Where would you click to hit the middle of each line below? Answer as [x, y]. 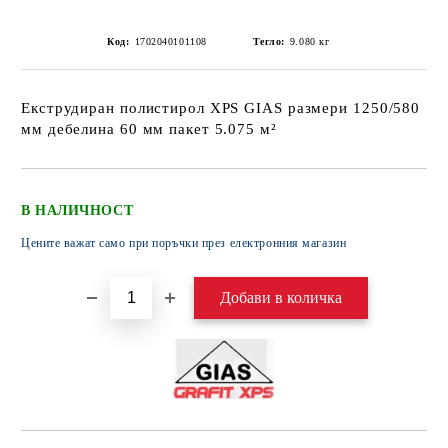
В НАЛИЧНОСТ [77, 210]
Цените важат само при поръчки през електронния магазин [184, 243]
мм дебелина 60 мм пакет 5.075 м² [149, 129]
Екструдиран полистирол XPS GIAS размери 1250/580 [221, 108]
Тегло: [268, 41]
